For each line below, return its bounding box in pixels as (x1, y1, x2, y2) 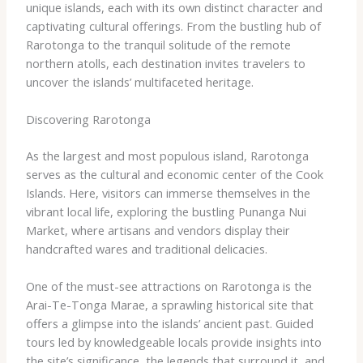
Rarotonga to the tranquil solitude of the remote (25, 36, 291, 53)
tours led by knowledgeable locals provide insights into (25, 334, 322, 351)
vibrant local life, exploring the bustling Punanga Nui (25, 203, 306, 220)
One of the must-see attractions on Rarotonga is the (25, 278, 312, 295)
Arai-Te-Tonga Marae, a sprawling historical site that (25, 297, 314, 314)
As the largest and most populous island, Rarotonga (25, 147, 309, 164)
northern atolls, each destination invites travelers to (25, 54, 305, 71)
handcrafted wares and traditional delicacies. (25, 240, 267, 257)
